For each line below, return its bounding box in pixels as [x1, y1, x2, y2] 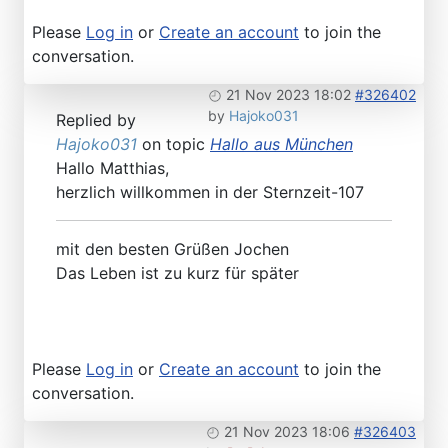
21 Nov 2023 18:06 [224, 422, 350, 440]
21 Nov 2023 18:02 [226, 85, 351, 103]
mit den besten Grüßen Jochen [56, 238, 289, 259]
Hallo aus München [210, 133, 353, 154]
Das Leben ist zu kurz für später [56, 262, 299, 283]
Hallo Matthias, [56, 157, 169, 178]
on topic [137, 133, 210, 154]
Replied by [56, 109, 136, 130]
